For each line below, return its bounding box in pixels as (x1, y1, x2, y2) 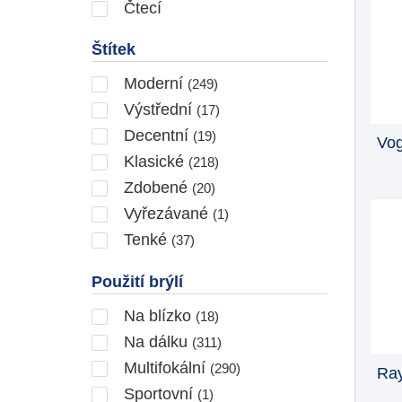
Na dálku (119, 332, 192, 351)
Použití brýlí (92, 272, 183, 291)
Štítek (92, 39, 135, 58)
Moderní (119, 74, 188, 92)
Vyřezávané (119, 204, 213, 223)
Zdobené (119, 178, 192, 197)
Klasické (119, 152, 188, 170)
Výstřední (119, 100, 197, 118)
